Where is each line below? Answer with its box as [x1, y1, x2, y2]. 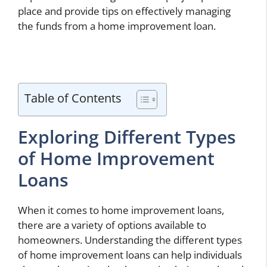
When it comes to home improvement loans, [18, 203, 224, 218]
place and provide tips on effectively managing [18, 4, 231, 18]
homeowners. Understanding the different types [18, 233, 242, 247]
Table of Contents [24, 89, 122, 107]
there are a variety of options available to [18, 218, 206, 232]
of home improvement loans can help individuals [18, 248, 242, 262]
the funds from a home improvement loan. [18, 18, 216, 33]
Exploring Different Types [18, 125, 236, 150]
